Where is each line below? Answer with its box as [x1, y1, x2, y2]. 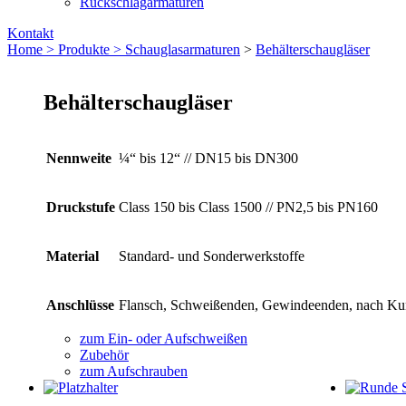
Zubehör [80, 346, 129, 362]
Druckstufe [46, 198, 115, 215]
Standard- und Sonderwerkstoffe [119, 247, 304, 264]
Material [46, 247, 99, 264]
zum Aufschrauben [80, 362, 188, 379]
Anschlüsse [46, 296, 114, 313]
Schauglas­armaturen [125, 42, 240, 57]
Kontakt [7, 25, 53, 41]
